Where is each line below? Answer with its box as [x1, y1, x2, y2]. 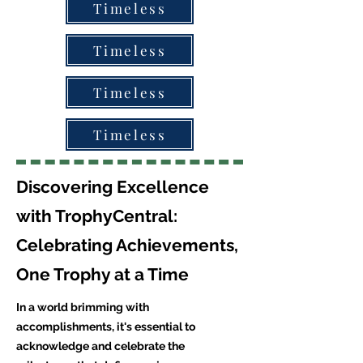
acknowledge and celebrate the [16, 340, 185, 352]
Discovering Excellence [16, 177, 209, 197]
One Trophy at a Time [16, 264, 189, 284]
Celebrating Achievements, [16, 235, 238, 255]
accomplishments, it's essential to [16, 320, 195, 333]
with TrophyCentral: [16, 206, 177, 226]
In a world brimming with [16, 301, 149, 314]
